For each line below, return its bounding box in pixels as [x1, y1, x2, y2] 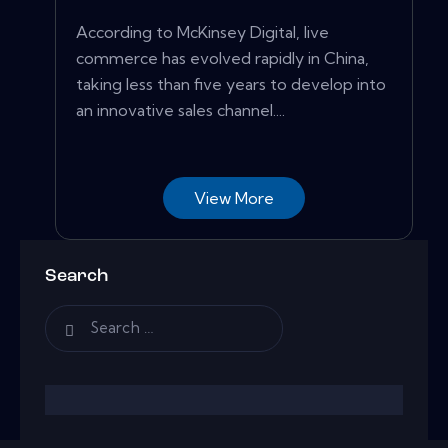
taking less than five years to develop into [76, 74, 386, 95]
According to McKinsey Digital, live [76, 22, 329, 43]
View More [194, 188, 274, 209]
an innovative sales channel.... [76, 100, 285, 121]
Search [45, 267, 108, 287]
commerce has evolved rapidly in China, [76, 48, 369, 69]
